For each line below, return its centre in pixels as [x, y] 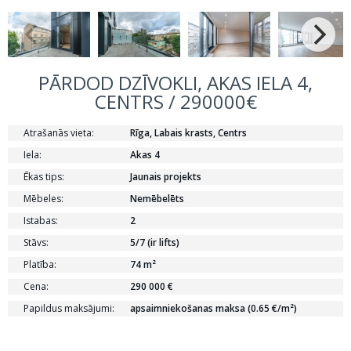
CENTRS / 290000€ [175, 101]
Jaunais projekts [166, 177]
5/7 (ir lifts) [155, 242]
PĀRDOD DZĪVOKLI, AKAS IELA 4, [175, 83]
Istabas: [41, 221]
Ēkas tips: [44, 177]
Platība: [40, 264]
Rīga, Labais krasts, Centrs [188, 133]
